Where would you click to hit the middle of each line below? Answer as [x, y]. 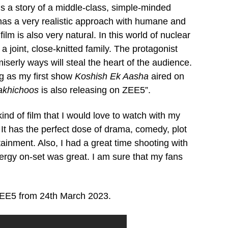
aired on [166, 76]
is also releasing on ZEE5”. [95, 90]
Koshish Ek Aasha [112, 76]
